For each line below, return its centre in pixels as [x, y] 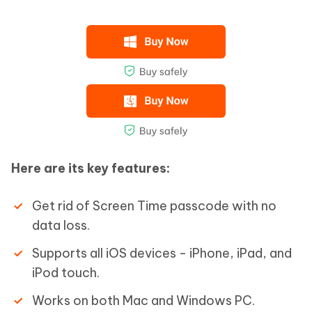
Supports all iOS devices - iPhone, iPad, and [162, 253]
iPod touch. [66, 273]
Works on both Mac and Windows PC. [143, 301]
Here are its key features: [91, 168]
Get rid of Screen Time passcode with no [154, 206]
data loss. [61, 225]
